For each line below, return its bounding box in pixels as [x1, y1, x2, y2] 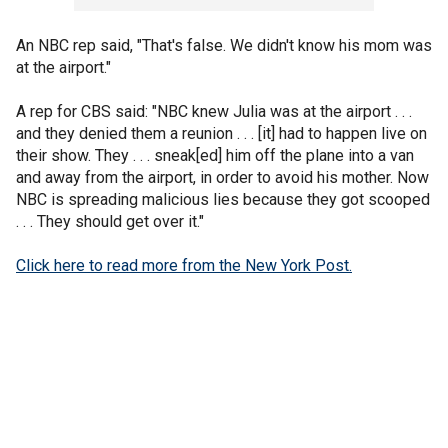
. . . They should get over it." [16, 211, 204, 231]
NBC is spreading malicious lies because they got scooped [16, 189, 430, 209]
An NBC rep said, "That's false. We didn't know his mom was [16, 35, 432, 55]
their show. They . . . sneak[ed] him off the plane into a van [16, 145, 414, 165]
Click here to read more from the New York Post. [16, 255, 352, 275]
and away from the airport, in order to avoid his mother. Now [16, 167, 429, 187]
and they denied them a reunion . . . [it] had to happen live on [16, 123, 427, 143]
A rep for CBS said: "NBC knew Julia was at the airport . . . [16, 101, 412, 121]
